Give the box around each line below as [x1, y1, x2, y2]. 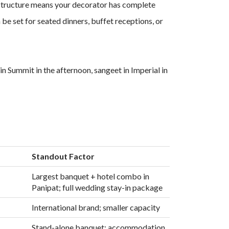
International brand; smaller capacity [31, 202, 160, 212]
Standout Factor [31, 151, 95, 161]
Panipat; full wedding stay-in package [31, 182, 163, 192]
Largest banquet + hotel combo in [31, 171, 149, 181]
